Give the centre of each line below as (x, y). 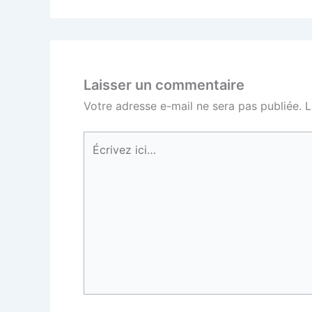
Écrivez (102, 140)
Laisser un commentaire (164, 85)
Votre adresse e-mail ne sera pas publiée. (193, 106)
